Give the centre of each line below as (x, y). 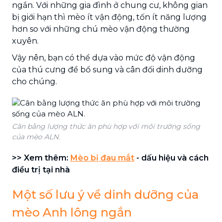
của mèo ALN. (36, 137)
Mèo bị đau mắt (102, 158)
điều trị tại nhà (41, 169)
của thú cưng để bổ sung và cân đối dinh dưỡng (107, 69)
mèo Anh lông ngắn (72, 212)
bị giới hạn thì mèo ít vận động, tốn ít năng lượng (109, 17)
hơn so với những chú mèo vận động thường (101, 29)
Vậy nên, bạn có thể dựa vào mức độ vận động (104, 57)
